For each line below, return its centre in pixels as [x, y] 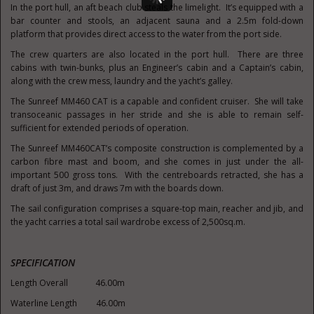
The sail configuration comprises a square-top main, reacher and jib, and [157, 209]
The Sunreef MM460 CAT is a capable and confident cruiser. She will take [157, 101]
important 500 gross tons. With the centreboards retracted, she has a [157, 175]
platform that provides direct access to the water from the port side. [146, 34]
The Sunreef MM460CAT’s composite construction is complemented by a [157, 148]
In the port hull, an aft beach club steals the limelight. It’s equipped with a [157, 7]
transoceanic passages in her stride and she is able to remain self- [157, 115]
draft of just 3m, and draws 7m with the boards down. [117, 188]
